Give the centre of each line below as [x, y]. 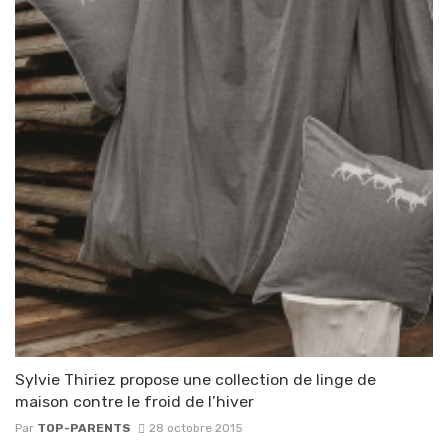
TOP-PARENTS [84, 428]
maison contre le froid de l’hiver [134, 402]
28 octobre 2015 [195, 428]
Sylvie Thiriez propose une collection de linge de [195, 380]
